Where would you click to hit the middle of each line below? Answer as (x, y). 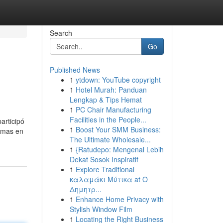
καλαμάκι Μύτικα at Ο (109, 179)
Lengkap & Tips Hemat (106, 100)
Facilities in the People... (108, 119)
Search (61, 33)
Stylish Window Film (101, 209)
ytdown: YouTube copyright (118, 80)
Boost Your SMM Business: (118, 129)
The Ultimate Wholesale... (110, 139)
